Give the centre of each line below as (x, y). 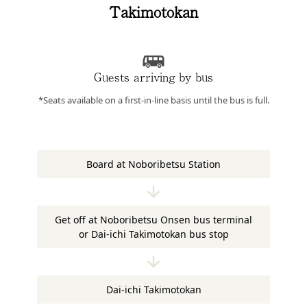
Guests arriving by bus (153, 76)
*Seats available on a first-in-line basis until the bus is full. (153, 100)
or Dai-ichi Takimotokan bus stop (153, 234)
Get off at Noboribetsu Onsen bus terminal (153, 219)
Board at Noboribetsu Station (153, 164)
